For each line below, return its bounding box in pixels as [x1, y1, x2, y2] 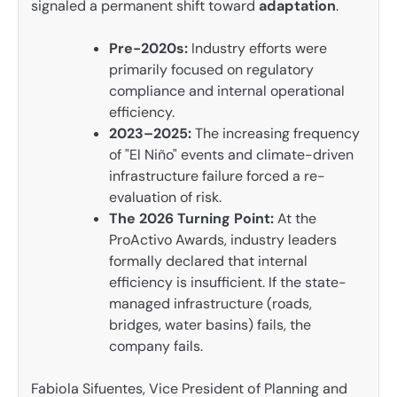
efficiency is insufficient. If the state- [109, 273, 346, 292]
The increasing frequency [191, 124, 360, 144]
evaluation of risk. [109, 188, 222, 207]
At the [274, 209, 316, 229]
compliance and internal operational [109, 82, 345, 101]
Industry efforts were [188, 39, 327, 58]
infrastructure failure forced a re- [109, 167, 325, 186]
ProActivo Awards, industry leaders [109, 230, 337, 250]
